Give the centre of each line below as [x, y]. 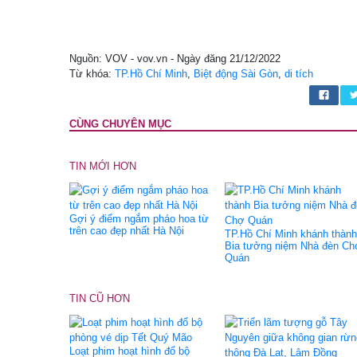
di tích [299, 74]
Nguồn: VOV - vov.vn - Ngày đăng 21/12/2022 [175, 59]
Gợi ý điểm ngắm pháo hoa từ [139, 219]
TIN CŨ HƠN [100, 298]
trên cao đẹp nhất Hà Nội [127, 231]
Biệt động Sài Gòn [236, 74]
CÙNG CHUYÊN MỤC [120, 124]
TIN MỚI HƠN [103, 166]
